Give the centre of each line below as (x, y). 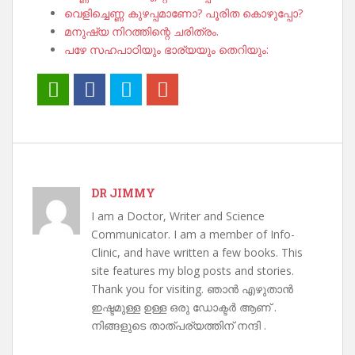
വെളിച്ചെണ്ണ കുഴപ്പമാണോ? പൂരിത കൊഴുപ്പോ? (183, 13)
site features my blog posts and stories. (193, 271)
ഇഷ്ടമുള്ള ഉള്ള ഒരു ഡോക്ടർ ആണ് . (184, 307)
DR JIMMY (123, 193)
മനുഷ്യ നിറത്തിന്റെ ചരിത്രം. (141, 31)
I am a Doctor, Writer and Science (178, 216)
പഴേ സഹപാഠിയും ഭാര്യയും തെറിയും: (166, 50)
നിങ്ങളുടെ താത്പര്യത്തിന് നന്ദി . (179, 325)
